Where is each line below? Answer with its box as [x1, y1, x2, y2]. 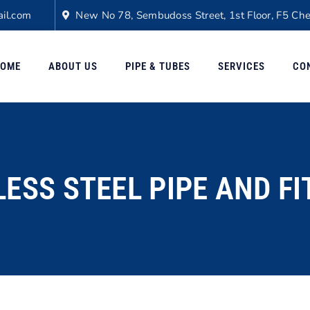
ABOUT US [48, 60, 98, 73]
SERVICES [217, 60, 265, 73]
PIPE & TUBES [125, 60, 190, 73]
